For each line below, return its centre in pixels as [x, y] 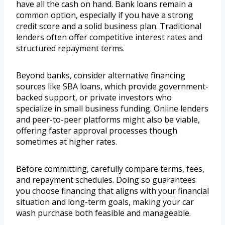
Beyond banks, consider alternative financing [101, 76]
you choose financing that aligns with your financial [113, 191]
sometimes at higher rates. [67, 142]
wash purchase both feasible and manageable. [103, 213]
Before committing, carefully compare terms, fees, [110, 169]
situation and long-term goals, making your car [105, 202]
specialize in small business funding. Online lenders [112, 109]
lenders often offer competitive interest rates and [109, 37]
